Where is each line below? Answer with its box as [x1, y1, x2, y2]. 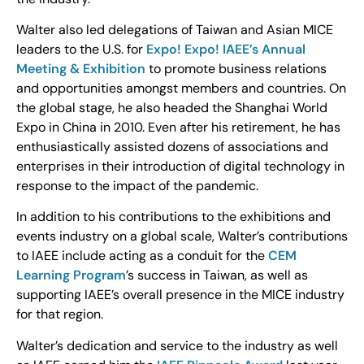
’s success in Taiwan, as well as [126, 266, 308, 284]
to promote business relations [145, 60, 327, 78]
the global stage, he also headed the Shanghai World [16, 99, 327, 117]
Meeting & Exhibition [16, 60, 145, 78]
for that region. [16, 305, 103, 323]
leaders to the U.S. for [16, 41, 146, 58]
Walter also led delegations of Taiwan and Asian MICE [16, 21, 333, 39]
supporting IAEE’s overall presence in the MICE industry [16, 286, 344, 304]
